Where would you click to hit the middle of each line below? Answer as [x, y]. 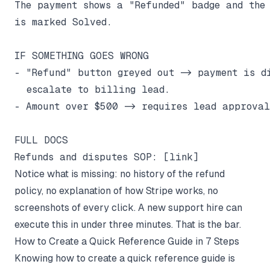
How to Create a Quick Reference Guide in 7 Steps [127, 241]
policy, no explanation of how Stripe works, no [116, 190]
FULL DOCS [41, 140]
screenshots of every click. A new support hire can [128, 207]
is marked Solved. [63, 22]
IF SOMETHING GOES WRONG [82, 55]
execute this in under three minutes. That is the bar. [128, 224]
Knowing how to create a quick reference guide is [125, 258]
